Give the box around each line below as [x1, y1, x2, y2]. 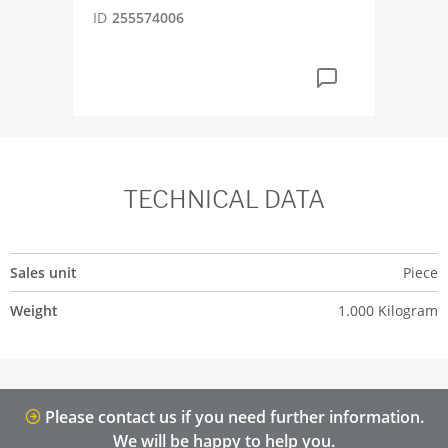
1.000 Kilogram [338, 301, 438, 320]
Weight [10, 301, 58, 320]
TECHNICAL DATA [123, 185, 325, 214]
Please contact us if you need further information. [40, 406, 424, 428]
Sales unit [10, 263, 77, 282]
